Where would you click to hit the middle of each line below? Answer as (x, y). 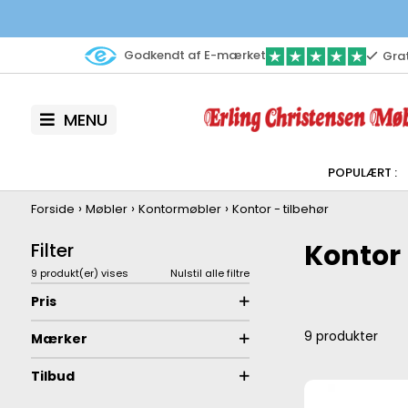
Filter (52, 250)
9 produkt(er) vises (79, 273)
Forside (52, 209)
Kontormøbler (179, 209)
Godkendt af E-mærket (193, 56)
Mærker (59, 339)
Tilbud (52, 376)
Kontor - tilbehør (280, 209)
